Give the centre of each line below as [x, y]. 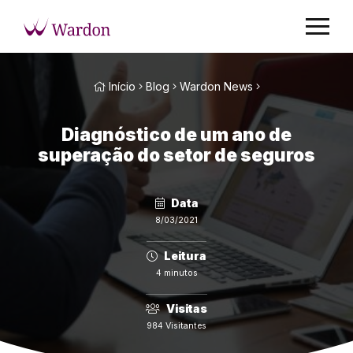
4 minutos [176, 273]
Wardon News [216, 86]
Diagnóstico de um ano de [176, 134]
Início [121, 86]
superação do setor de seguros [176, 155]
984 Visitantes [176, 326]
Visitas [187, 308]
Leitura [185, 256]
